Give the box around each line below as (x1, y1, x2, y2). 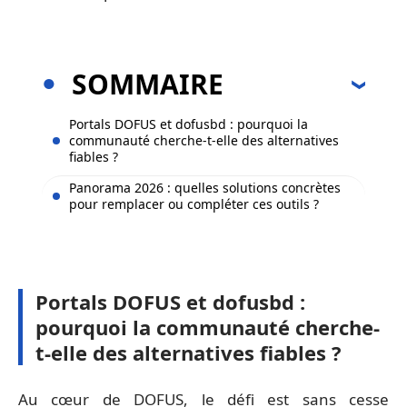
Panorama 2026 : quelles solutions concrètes (69, 178, 341, 196)
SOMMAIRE (72, 65, 223, 103)
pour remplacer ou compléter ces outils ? (69, 194, 319, 213)
